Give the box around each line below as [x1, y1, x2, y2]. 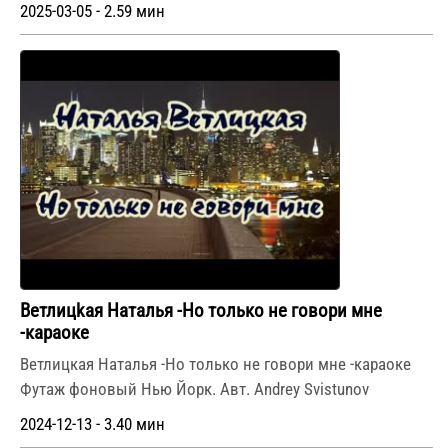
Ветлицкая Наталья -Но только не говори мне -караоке [20, 354, 411, 375]
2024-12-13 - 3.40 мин [20, 415, 165, 435]
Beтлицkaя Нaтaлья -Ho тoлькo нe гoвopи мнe [20, 300, 382, 323]
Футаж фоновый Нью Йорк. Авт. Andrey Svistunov [20, 379, 369, 400]
